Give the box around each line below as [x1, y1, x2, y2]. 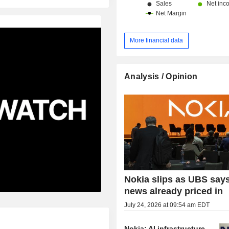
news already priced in [124, 186, 223, 196]
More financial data [130, 36, 184, 44]
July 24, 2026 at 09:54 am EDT [124, 201, 210, 209]
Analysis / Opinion [124, 72, 198, 81]
